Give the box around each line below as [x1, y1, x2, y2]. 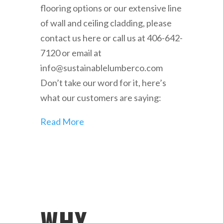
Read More [40, 116, 84, 127]
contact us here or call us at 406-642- [40, 32, 183, 43]
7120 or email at [40, 47, 102, 58]
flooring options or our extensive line [40, 2, 182, 13]
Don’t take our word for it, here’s [40, 77, 166, 88]
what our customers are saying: [40, 92, 161, 103]
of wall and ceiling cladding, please [40, 17, 172, 28]
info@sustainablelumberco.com [40, 62, 163, 73]
